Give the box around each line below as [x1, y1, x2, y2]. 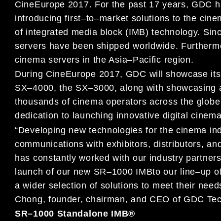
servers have [15, 40, 73, 51]
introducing [15, 13, 62, 23]
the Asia [93, 54, 128, 65]
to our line [152, 166, 196, 177]
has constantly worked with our [15, 152, 149, 163]
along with [120, 83, 167, 93]
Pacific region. [132, 54, 194, 65]
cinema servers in [15, 54, 93, 65]
